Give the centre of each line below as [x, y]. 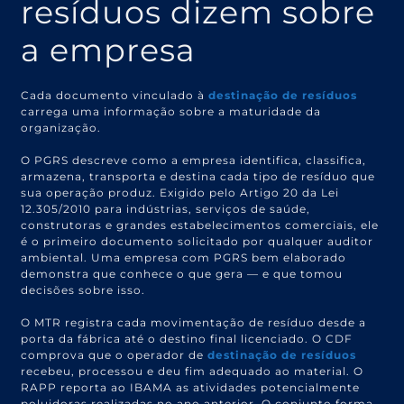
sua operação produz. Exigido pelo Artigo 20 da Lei [180, 192]
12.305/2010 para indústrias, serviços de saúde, [166, 208]
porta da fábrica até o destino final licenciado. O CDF [187, 338]
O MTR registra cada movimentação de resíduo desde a [194, 322]
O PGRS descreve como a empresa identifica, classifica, [194, 160]
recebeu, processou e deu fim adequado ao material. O [193, 371]
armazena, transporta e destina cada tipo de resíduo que [198, 176]
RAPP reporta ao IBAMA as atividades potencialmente [191, 387]
